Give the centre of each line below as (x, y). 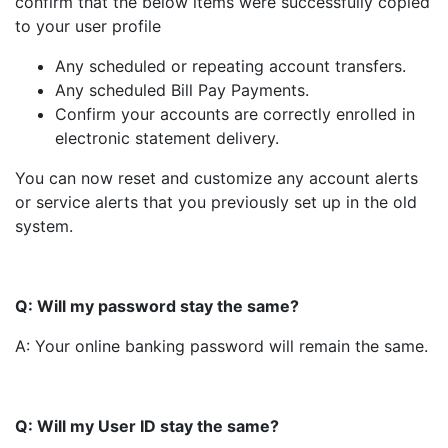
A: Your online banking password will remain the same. (221, 346)
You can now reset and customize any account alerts (216, 178)
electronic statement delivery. (167, 138)
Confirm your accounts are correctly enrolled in (235, 114)
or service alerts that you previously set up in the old (216, 202)
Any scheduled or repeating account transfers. (230, 66)
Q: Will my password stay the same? (157, 306)
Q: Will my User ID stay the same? (147, 426)
